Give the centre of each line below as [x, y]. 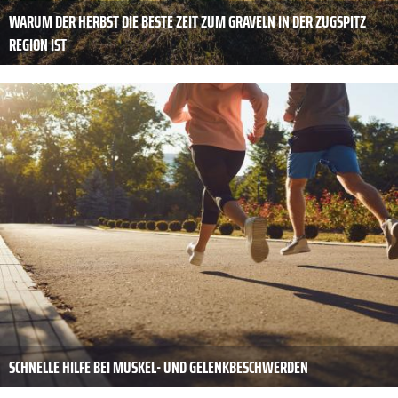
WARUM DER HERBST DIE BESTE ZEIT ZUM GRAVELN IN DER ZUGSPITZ [187, 22]
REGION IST [38, 45]
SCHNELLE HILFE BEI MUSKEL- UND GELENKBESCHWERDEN [159, 367]
